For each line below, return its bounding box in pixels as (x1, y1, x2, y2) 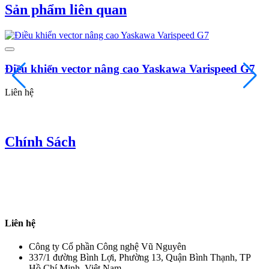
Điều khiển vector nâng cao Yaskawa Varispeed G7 (5, 62, 255, 76)
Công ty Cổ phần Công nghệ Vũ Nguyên (29, 241, 186, 252)
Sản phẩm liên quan (5, 1, 127, 17)
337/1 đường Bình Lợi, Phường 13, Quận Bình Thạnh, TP (29, 252, 250, 263)
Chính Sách (5, 133, 76, 150)
